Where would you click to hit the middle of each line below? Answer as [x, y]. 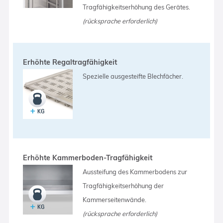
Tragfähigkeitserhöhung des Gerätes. [137, 7]
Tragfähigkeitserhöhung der [123, 185]
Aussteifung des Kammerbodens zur [135, 171]
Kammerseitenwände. [115, 199]
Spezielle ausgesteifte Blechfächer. [133, 76]
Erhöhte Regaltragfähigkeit [70, 62]
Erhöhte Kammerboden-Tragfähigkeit [88, 158]
